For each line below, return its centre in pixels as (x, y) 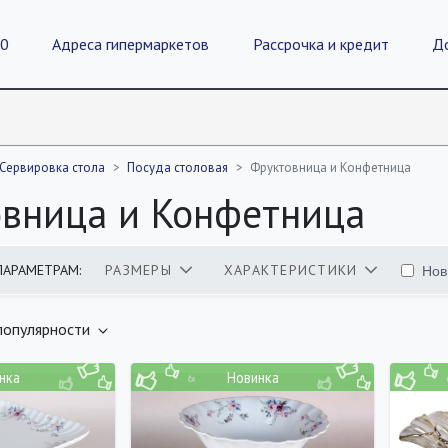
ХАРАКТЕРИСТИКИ (290, 270)
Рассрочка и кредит (320, 44)
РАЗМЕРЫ (138, 270)
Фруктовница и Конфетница (330, 167)
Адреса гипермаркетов (131, 44)
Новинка (252, 377)
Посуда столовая (177, 167)
